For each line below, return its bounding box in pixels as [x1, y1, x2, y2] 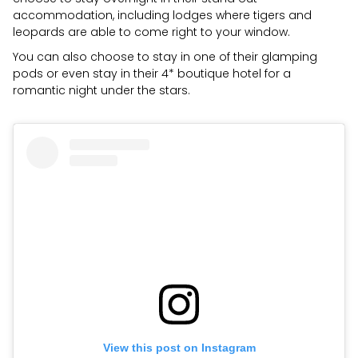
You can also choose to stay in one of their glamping [13, 49, 317, 66]
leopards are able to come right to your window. [13, 24, 290, 41]
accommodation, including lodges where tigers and [13, 7, 312, 24]
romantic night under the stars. [13, 82, 190, 99]
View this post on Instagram [102, 341, 256, 355]
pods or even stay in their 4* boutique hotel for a [13, 66, 291, 82]
